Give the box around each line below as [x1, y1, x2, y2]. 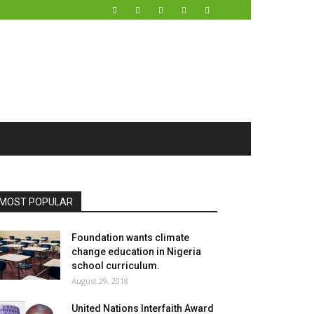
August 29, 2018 [71, 275, 128, 286]
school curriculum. [71, 260, 160, 271]
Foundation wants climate [71, 232, 189, 243]
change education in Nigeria [71, 246, 201, 257]
